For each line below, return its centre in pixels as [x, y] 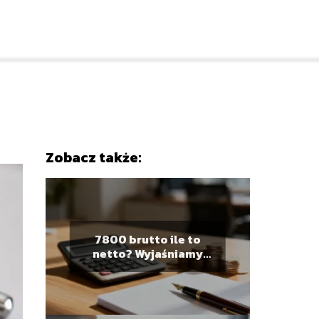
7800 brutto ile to [147, 239]
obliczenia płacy [147, 268]
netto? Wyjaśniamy [147, 253]
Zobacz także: [93, 157]
